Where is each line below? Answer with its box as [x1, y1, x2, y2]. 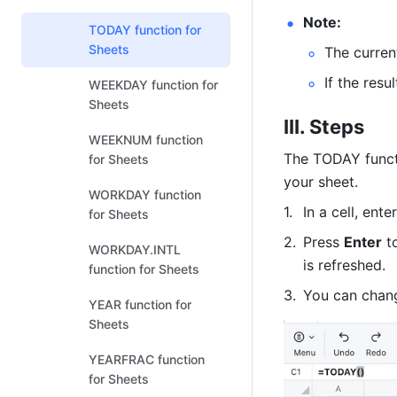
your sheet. [284, 173, 358, 191]
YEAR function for [89, 297, 191, 312]
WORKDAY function [89, 187, 201, 202]
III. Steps [284, 115, 364, 138]
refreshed [318, 256, 382, 274]
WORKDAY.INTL [89, 242, 181, 257]
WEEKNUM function [89, 132, 203, 147]
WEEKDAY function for [89, 77, 218, 92]
